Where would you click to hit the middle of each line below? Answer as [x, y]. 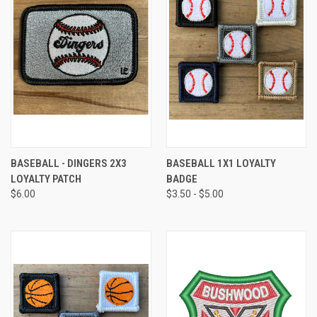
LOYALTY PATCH [46, 179]
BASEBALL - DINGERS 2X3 [69, 163]
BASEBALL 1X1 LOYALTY [221, 163]
